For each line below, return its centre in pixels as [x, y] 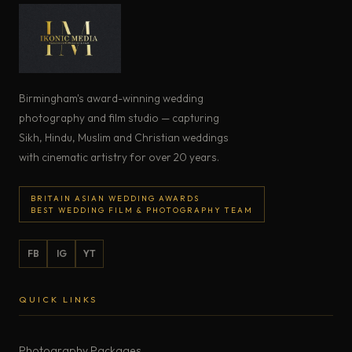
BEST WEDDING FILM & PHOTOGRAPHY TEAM [142, 209]
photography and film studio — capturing [119, 117]
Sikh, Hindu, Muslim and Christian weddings [124, 137]
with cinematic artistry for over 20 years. [119, 157]
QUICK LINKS [58, 299]
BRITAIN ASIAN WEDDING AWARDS [115, 198]
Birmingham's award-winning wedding [111, 98]
